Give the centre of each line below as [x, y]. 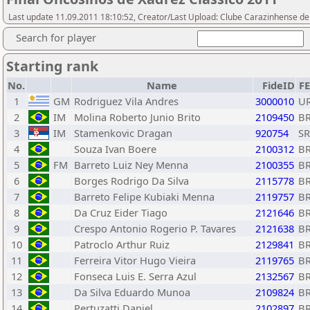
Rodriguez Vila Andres [126, 101]
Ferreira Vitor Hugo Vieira [135, 260]
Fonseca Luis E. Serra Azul [135, 276]
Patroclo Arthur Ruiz [122, 244]
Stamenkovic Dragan [123, 133]
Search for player [56, 37]
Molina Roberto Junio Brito [137, 117]
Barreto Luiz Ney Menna [131, 165]
